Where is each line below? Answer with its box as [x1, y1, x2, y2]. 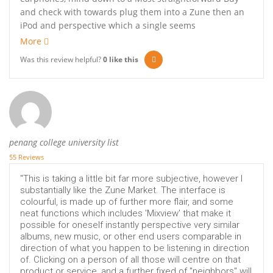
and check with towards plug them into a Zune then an [20, 6, 244, 18]
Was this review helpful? [20, 54, 103, 65]
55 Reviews [9, 152, 44, 162]
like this [107, 54, 138, 65]
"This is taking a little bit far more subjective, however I [20, 173, 243, 185]
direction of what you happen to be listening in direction [20, 243, 249, 254]
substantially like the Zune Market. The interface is [20, 185, 225, 196]
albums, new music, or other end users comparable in [20, 231, 241, 243]
